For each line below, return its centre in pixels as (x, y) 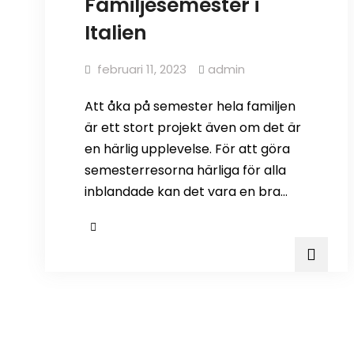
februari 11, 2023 (142, 70)
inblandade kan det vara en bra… (186, 192)
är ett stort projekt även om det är (193, 128)
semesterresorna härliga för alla (185, 171)
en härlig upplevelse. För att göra (187, 149)
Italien (116, 33)
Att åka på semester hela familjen (190, 107)
